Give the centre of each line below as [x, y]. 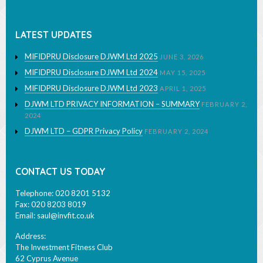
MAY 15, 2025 [183, 84]
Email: [26, 227]
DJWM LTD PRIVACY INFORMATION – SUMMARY [112, 115]
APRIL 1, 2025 [183, 100]
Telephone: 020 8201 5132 [63, 205]
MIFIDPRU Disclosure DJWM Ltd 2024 [91, 84]
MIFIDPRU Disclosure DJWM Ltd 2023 [91, 100]
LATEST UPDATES [54, 46]
